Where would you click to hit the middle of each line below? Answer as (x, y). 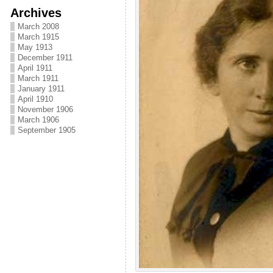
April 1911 (35, 68)
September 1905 (46, 130)
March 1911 (38, 78)
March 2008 (38, 27)
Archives (36, 12)
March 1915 (38, 37)
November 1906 (45, 109)
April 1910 (35, 99)
